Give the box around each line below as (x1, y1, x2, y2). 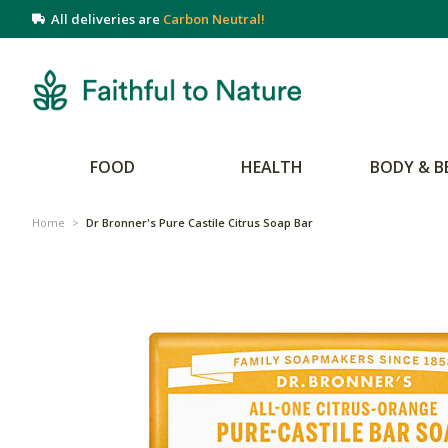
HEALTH (241, 156, 303, 178)
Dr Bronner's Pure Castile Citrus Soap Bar (86, 215, 313, 230)
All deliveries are (45, 10, 163, 28)
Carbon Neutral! (163, 10, 265, 28)
